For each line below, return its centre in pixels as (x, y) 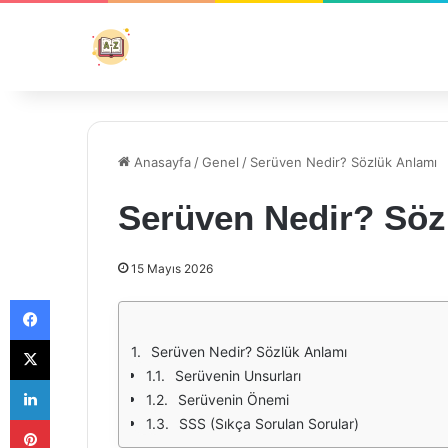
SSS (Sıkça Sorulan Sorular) (269, 423)
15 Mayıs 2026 (172, 268)
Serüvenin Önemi (233, 399)
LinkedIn (75, 379)
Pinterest (77, 419)
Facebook (79, 299)
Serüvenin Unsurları (238, 375)
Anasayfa (160, 162)
